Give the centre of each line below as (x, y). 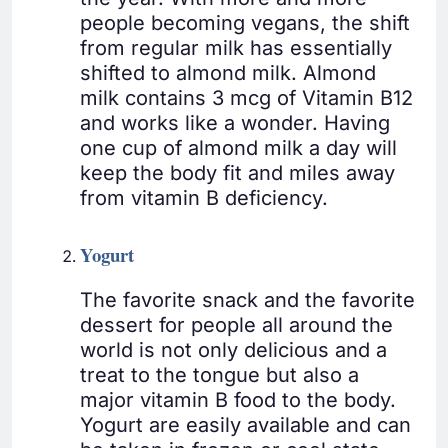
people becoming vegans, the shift (245, 23)
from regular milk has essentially (236, 48)
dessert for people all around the (236, 325)
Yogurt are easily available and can (245, 425)
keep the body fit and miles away (237, 173)
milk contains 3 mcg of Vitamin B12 (246, 98)
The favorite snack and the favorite (247, 300)
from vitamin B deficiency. (204, 198)
